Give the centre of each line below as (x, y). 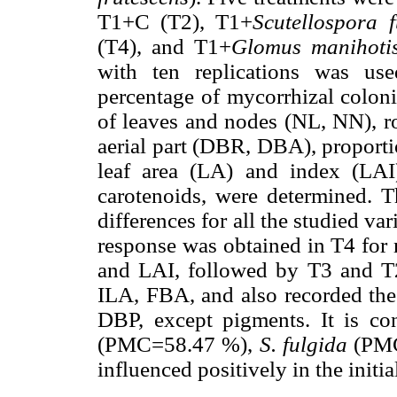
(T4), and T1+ (164, 46)
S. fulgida (303, 344)
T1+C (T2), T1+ (175, 21)
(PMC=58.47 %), (179, 344)
